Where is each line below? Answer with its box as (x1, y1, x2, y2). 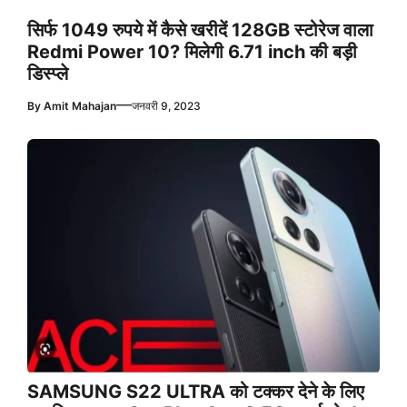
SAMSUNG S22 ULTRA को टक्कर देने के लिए (27, 380, 364, 402)
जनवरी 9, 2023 (132, 99, 201, 114)
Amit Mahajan (44, 99, 116, 114)
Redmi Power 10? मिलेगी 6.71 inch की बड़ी (27, 41, 357, 64)
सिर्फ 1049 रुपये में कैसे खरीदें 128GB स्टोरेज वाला (27, 19, 373, 42)
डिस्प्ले (27, 63, 68, 85)
